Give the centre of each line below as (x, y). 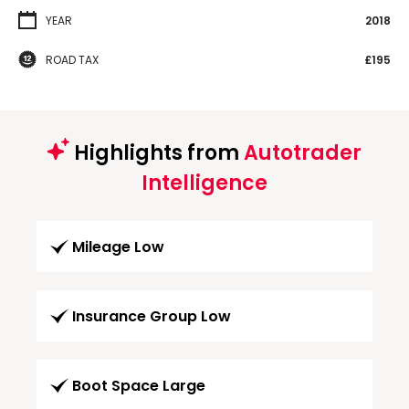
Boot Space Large (139, 385)
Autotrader (303, 152)
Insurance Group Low (152, 316)
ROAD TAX (72, 59)
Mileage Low (118, 246)
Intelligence (204, 183)
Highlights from (157, 152)
